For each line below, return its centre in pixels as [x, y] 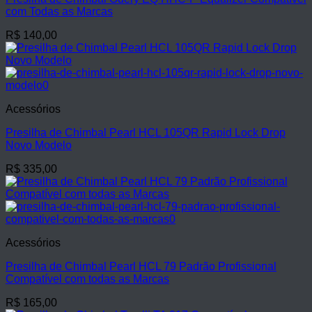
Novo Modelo [39, 145]
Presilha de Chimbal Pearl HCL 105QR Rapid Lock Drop [146, 133]
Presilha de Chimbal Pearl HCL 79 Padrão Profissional [141, 266]
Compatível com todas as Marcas [87, 279]
